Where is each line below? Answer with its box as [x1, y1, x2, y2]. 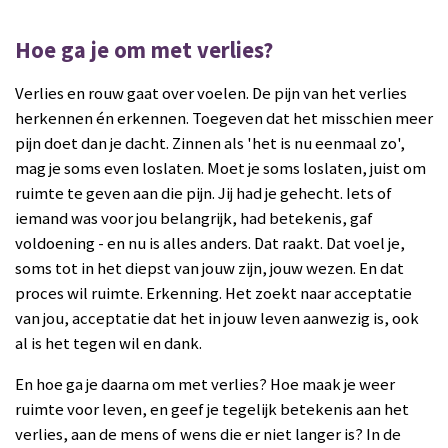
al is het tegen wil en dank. [15, 332, 202, 354]
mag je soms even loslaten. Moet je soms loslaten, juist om [15, 157, 426, 179]
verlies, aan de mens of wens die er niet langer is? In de [15, 424, 401, 446]
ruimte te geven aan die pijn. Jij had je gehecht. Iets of [15, 182, 392, 204]
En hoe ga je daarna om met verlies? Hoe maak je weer [15, 374, 395, 396]
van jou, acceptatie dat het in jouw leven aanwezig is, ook [15, 307, 419, 329]
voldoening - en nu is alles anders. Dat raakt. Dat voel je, [15, 232, 405, 254]
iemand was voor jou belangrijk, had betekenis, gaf [15, 207, 373, 229]
